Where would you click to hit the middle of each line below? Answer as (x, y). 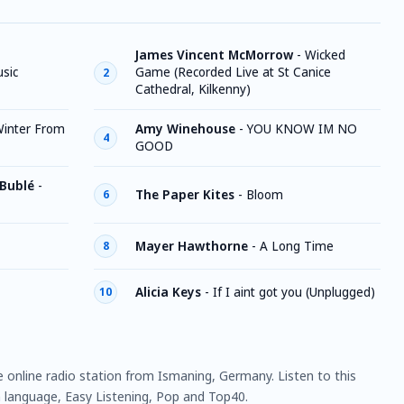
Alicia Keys (168, 292)
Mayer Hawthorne (192, 246)
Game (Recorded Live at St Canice (233, 72)
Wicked (325, 55)
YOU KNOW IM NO (302, 129)
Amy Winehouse (185, 129)
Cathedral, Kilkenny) (193, 89)
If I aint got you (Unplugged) (294, 292)
